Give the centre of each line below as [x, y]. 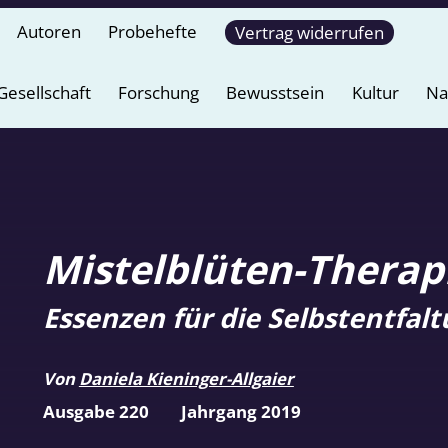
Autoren [49, 31]
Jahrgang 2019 [241, 412]
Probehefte [153, 31]
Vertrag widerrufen [309, 32]
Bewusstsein [275, 93]
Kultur [375, 93]
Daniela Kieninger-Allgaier [186, 378]
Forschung [158, 93]
